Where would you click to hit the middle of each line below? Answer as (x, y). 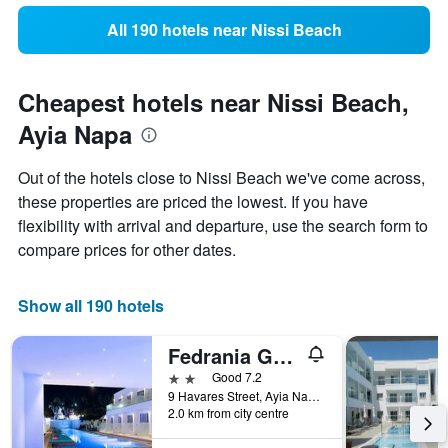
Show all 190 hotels (91, 306)
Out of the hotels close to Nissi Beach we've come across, (221, 178)
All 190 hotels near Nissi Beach (224, 30)
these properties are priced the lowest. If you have (193, 202)
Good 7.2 (237, 377)
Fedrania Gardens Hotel (283, 356)
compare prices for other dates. (127, 250)
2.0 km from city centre (228, 413)
